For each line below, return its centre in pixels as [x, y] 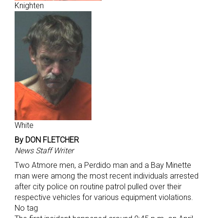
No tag [26, 208]
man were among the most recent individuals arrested [107, 176]
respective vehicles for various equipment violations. [104, 198]
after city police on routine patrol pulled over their [98, 187]
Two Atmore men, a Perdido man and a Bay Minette [103, 165]
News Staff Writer [44, 151]
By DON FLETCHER [47, 140]
